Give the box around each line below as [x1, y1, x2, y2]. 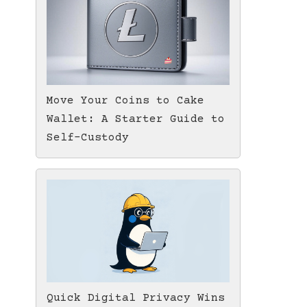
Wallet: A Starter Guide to [47, 113, 225, 126]
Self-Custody [47, 132, 129, 145]
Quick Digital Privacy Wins [47, 292, 225, 305]
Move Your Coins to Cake [47, 95, 204, 108]
